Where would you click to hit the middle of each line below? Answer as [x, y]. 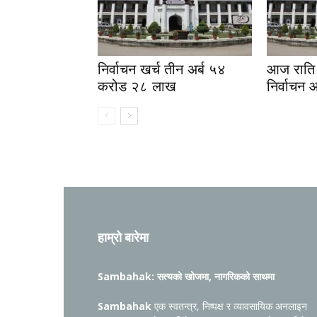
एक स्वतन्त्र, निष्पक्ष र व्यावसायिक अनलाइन [229, 306]
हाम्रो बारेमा [123, 237]
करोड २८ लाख [137, 86]
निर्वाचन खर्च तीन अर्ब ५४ [162, 69]
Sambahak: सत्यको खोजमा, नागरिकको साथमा [186, 276]
